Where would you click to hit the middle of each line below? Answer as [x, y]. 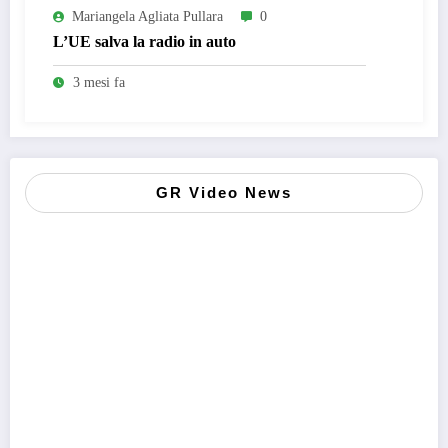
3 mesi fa [99, 82]
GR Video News [224, 192]
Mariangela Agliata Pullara [147, 16]
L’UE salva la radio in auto [144, 41]
